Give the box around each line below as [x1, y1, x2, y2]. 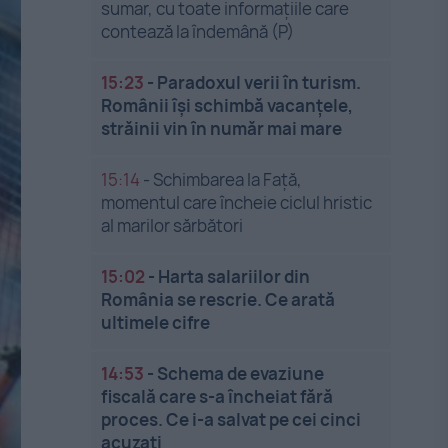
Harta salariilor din [158, 265, 311, 288]
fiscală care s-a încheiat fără [101, 385, 334, 408]
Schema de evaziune [157, 362, 325, 385]
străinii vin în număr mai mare [101, 117, 343, 140]
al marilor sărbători [101, 214, 244, 237]
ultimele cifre [101, 311, 211, 334]
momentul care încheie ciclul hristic [101, 191, 373, 214]
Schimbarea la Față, [153, 168, 303, 191]
